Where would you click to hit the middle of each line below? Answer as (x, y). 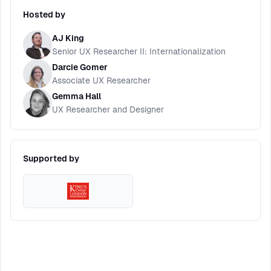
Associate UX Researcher (101, 80)
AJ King (68, 38)
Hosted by (44, 15)
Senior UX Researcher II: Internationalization (139, 51)
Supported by (51, 158)
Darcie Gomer (80, 67)
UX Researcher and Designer (108, 109)
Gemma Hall (77, 96)
